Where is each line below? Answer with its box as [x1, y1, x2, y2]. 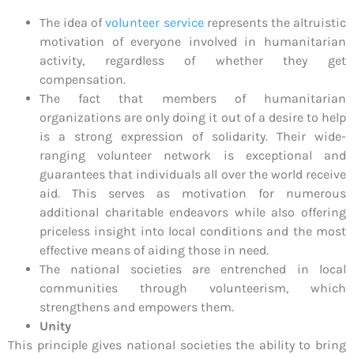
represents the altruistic [203, 15, 347, 31]
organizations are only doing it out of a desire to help [40, 110, 346, 126]
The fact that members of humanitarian [40, 91, 346, 107]
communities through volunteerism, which [40, 281, 346, 296]
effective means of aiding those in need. [40, 243, 269, 258]
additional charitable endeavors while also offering [40, 205, 346, 220]
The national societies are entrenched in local [40, 262, 346, 277]
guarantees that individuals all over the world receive [40, 167, 346, 183]
